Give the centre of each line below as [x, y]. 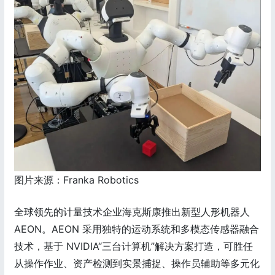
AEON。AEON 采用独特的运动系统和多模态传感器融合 [137, 229]
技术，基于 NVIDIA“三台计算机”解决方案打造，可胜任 [134, 246]
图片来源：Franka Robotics [76, 180]
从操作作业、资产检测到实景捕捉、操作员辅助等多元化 [137, 264]
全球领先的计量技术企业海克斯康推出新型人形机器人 [132, 212]
